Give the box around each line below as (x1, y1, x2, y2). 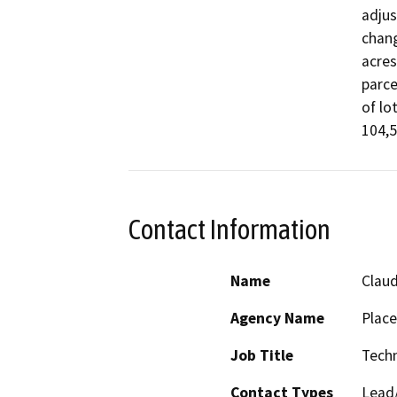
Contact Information (128, 213, 331, 245)
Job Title (230, 346, 293, 366)
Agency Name (230, 308, 324, 329)
